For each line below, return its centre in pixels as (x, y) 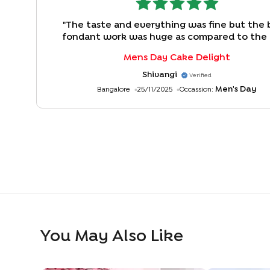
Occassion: (196, 90)
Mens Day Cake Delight (177, 58)
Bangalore (114, 90)
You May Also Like (112, 237)
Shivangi (160, 75)
